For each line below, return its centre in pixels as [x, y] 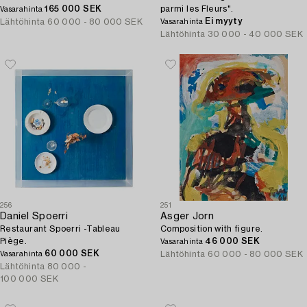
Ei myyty [224, 21]
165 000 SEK [73, 9]
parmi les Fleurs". [197, 9]
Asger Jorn [187, 217]
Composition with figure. [212, 229]
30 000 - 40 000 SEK [256, 34]
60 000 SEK [72, 254]
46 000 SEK [232, 241]
